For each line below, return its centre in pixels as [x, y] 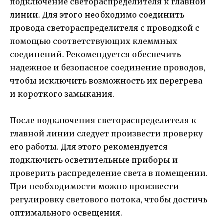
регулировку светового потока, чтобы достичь [109, 199]
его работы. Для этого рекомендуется [89, 146]
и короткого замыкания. [62, 94]
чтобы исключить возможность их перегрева [106, 80]
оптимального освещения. [66, 212]
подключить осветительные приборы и [94, 160]
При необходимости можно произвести [94, 186]
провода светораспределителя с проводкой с [105, 28]
